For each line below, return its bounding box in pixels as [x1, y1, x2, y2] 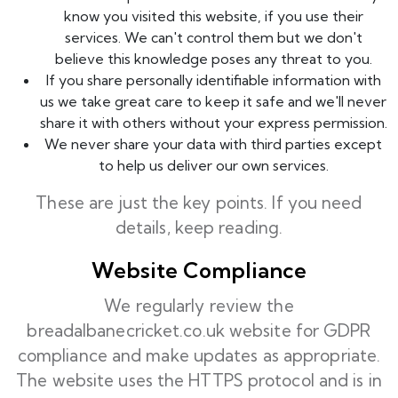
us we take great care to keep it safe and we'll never [40, 92, 386, 110]
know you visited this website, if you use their [63, 7, 363, 25]
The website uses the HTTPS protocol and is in [16, 370, 382, 391]
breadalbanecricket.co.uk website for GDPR [27, 320, 371, 341]
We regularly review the [104, 295, 294, 316]
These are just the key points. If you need [36, 192, 362, 213]
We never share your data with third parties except [44, 135, 382, 153]
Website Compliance [92, 257, 306, 283]
